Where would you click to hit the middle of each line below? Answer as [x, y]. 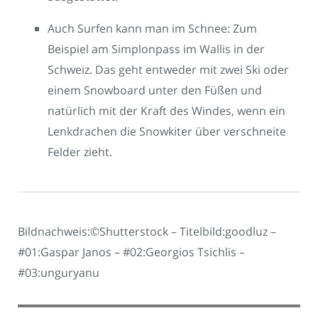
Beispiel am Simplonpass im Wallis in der [156, 49]
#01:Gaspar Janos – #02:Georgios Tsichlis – [131, 252]
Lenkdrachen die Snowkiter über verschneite [167, 131]
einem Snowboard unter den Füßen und [155, 90]
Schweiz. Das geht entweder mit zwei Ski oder [168, 69]
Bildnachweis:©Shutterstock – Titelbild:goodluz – [147, 231]
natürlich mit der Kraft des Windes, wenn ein [166, 110]
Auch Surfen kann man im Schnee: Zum [152, 28]
